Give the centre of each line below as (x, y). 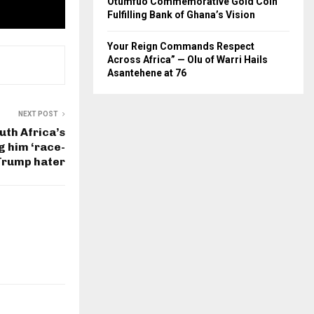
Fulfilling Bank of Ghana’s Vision (181, 15)
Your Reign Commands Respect (181, 47)
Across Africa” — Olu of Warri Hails (187, 60)
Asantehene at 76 (147, 73)
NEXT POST (38, 114)
